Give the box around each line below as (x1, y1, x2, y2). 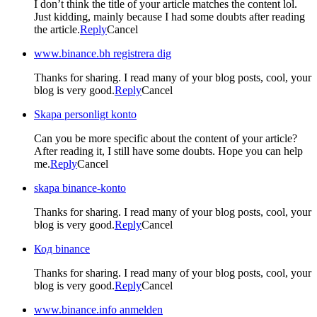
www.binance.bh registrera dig (34, 47, 171, 59)
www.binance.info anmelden (34, 303, 163, 316)
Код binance (34, 242, 90, 255)
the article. (34, 23, 80, 35)
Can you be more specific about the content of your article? (34, 132, 297, 144)
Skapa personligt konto (34, 108, 137, 120)
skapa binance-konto (34, 181, 126, 194)
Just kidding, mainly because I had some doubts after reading (34, 10, 305, 23)
